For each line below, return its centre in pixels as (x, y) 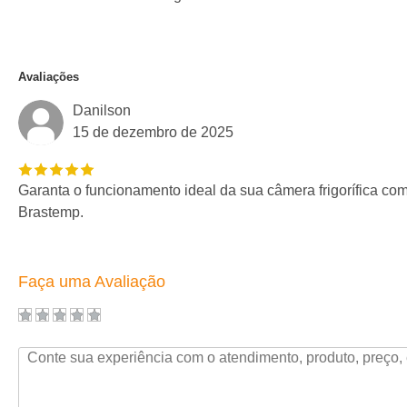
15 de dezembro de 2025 (153, 133)
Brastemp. (51, 213)
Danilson (102, 111)
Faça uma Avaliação (92, 282)
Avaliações (49, 77)
